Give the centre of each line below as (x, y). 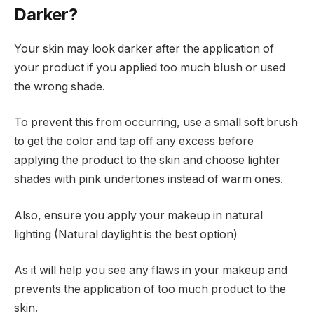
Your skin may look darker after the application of (144, 48)
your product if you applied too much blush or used (150, 67)
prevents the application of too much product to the (150, 289)
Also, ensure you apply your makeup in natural (138, 215)
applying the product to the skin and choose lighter (147, 161)
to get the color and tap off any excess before (134, 142)
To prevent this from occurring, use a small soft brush (156, 123)
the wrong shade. (60, 86)
